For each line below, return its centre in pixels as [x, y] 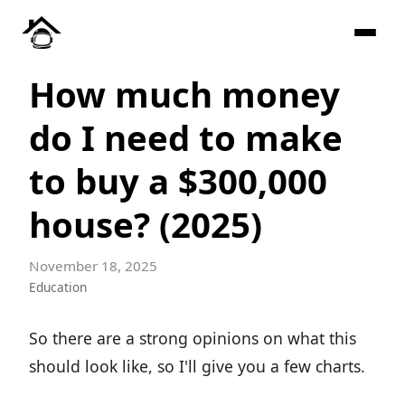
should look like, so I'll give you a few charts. [197, 366]
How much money [184, 94]
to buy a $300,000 [178, 181]
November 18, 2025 [93, 266]
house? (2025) [146, 224]
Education [58, 287]
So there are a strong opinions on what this [193, 338]
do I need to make [186, 137]
